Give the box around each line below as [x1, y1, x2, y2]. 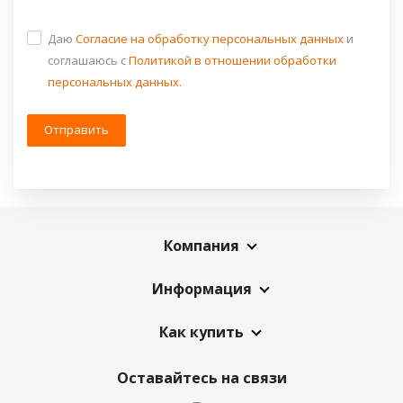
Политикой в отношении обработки [129, 52, 336, 69]
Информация [151, 279, 252, 300]
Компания [164, 236, 239, 256]
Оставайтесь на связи [116, 368, 287, 389]
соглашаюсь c [48, 52, 129, 69]
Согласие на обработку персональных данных [76, 31, 344, 48]
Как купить [159, 322, 244, 343]
